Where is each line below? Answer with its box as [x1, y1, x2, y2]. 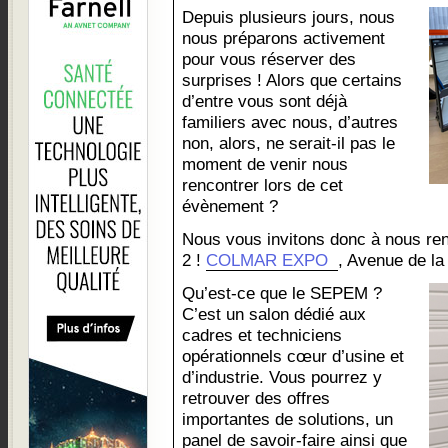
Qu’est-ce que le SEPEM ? [182, 283, 382, 303]
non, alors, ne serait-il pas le [182, 133, 395, 153]
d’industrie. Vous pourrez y [182, 367, 382, 387]
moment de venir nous [182, 154, 348, 174]
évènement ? [182, 196, 278, 216]
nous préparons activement [182, 28, 385, 48]
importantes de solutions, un [182, 409, 393, 429]
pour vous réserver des [182, 49, 356, 69]
